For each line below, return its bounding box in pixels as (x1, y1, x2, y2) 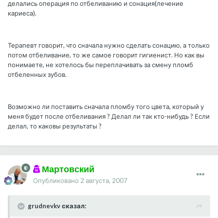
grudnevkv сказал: (28, 202, 86, 210)
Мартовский (40, 163, 94, 175)
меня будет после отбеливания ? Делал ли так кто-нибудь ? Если (8, 112, 210, 121)
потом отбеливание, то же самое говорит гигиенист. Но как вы (8, 51, 204, 59)
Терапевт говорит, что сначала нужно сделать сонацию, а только (8, 41, 210, 50)
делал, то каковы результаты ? (8, 122, 102, 130)
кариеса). (8, 9, 36, 18)
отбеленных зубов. (8, 71, 67, 79)
